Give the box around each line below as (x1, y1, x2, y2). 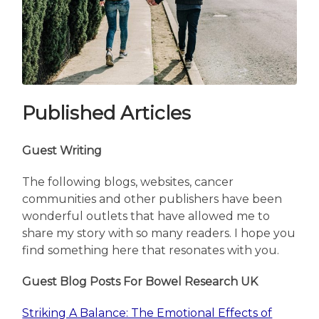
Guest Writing (22, 144, 103, 158)
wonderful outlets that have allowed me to (22, 209, 271, 224)
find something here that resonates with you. (22, 244, 280, 258)
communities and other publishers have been (22, 192, 283, 206)
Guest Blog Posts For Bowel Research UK (22, 275, 258, 289)
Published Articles (22, 102, 192, 125)
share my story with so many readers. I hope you (22, 226, 296, 241)
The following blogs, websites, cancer (22, 175, 234, 189)
